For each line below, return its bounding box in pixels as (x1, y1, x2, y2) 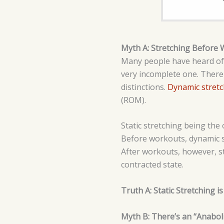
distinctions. (121, 81, 167, 92)
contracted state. (121, 159, 183, 170)
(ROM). (121, 94, 146, 105)
